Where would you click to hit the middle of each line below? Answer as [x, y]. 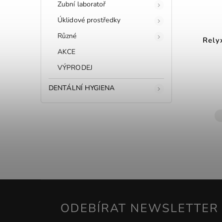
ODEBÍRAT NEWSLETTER [139, 208]
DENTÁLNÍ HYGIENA [82, 88]
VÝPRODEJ [75, 67]
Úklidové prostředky [89, 20]
